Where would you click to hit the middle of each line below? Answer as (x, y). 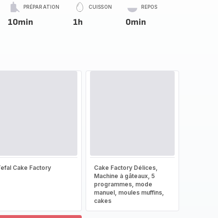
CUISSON (100, 7)
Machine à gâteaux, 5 (124, 176)
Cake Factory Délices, (126, 168)
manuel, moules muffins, (129, 192)
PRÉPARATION (41, 7)
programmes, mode (123, 184)
